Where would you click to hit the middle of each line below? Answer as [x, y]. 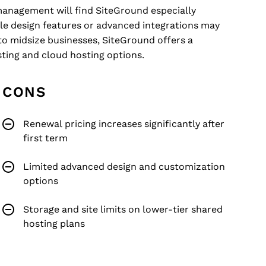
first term [45, 138]
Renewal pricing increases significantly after [124, 124]
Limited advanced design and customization [124, 167]
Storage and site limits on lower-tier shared [123, 209]
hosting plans [54, 224]
